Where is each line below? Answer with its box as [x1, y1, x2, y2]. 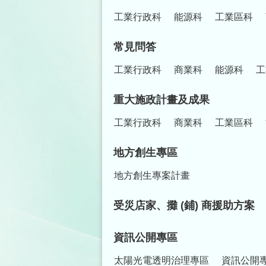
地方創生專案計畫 [114, 170, 190, 180]
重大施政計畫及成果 [113, 93, 210, 106]
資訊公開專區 [113, 231, 178, 243]
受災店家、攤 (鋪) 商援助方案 [113, 199, 255, 211]
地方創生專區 [113, 146, 178, 159]
